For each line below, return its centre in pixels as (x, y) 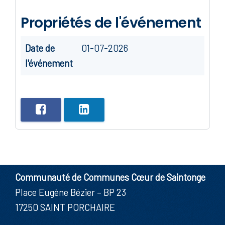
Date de (40, 48)
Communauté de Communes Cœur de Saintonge (110, 177)
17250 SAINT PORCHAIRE (65, 207)
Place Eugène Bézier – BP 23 (71, 192)
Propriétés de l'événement (111, 23)
